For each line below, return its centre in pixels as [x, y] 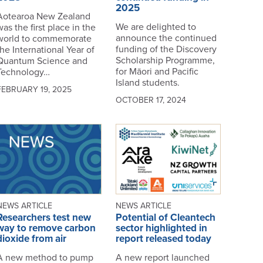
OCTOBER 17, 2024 [151, 100]
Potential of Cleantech [165, 218]
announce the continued [166, 38]
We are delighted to [156, 27]
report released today [163, 239]
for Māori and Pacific [157, 71]
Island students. [147, 82]
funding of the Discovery [166, 49]
